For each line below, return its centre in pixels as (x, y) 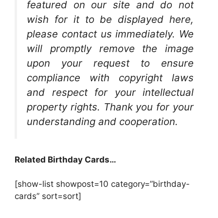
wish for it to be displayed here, (110, 19)
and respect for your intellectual (110, 92)
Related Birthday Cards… (65, 159)
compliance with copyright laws (110, 78)
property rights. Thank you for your (110, 107)
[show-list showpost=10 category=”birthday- (102, 184)
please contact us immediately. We (110, 34)
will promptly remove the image (110, 48)
